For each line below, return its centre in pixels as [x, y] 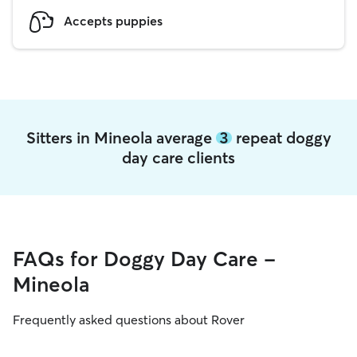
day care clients [178, 157]
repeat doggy [281, 137]
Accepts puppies [113, 20]
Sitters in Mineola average [121, 137]
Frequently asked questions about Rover [129, 320]
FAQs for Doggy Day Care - [144, 259]
